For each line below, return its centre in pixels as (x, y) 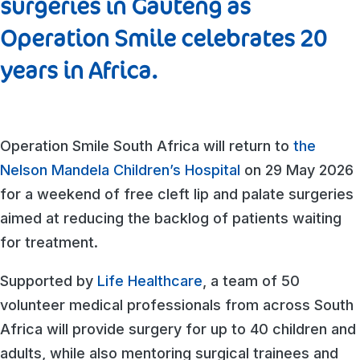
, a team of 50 (251, 280)
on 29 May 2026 (297, 170)
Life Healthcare (150, 280)
